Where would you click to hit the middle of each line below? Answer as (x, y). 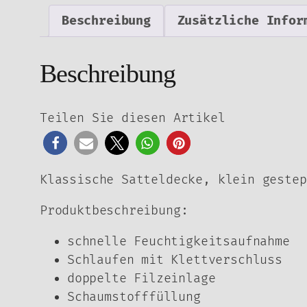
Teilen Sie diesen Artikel (133, 119)
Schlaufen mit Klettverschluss (175, 260)
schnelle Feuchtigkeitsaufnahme (179, 242)
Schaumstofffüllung (134, 297)
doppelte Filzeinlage (142, 279)
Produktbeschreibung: (114, 211)
